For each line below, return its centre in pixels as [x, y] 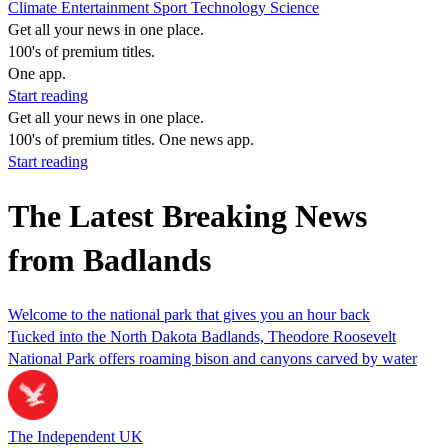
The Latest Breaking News [187, 216]
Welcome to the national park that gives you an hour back [189, 314]
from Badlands [109, 260]
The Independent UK [75, 436]
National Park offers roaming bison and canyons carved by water [212, 358]
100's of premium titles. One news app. [131, 139]
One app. [37, 73]
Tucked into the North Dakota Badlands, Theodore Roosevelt [202, 336]
